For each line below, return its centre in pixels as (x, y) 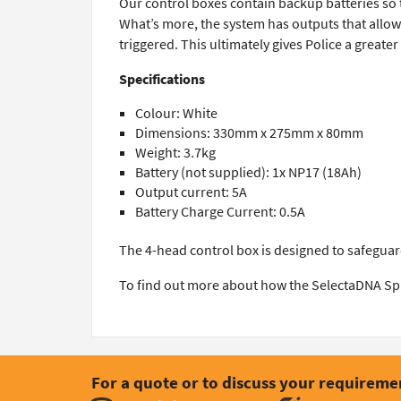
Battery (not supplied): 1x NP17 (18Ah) (248, 172)
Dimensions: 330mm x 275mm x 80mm (249, 133)
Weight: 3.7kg (175, 153)
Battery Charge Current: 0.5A (220, 212)
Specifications (162, 79)
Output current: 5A (191, 192)
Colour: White (176, 113)
